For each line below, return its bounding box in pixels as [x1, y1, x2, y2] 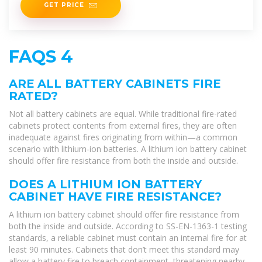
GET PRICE [44, 1, 84, 9]
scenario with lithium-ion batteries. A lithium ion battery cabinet [9, 143, 247, 155]
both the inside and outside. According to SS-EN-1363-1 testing [9, 220, 247, 232]
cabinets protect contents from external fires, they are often [9, 120, 237, 132]
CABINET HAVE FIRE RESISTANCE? [9, 189, 222, 204]
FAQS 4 [9, 46, 73, 67]
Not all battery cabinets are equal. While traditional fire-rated [9, 108, 237, 120]
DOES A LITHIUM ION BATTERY [9, 177, 202, 192]
